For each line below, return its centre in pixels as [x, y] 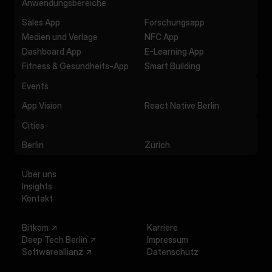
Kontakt [37, 198]
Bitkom [35, 227]
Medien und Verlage [60, 37]
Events [35, 86]
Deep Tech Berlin [55, 240]
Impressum [168, 240]
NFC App [161, 37]
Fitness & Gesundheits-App [75, 66]
